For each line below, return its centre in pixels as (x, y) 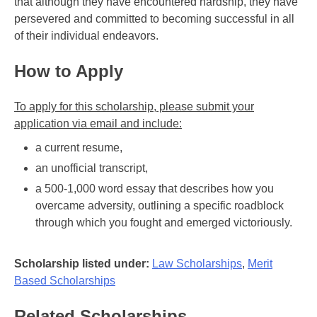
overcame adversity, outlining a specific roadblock (160, 206)
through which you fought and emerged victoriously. (164, 223)
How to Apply (69, 71)
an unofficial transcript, (92, 168)
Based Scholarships (65, 281)
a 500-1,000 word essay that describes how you (155, 189)
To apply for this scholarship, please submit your (134, 107)
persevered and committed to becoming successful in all (154, 19)
